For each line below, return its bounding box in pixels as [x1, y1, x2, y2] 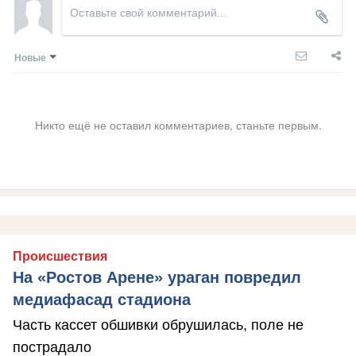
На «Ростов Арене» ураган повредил [13, 269, 301, 287]
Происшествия [13, 250, 107, 264]
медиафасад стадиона [13, 291, 191, 309]
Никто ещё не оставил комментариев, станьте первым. [34, 117, 322, 133]
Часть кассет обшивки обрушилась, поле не [13, 317, 304, 334]
